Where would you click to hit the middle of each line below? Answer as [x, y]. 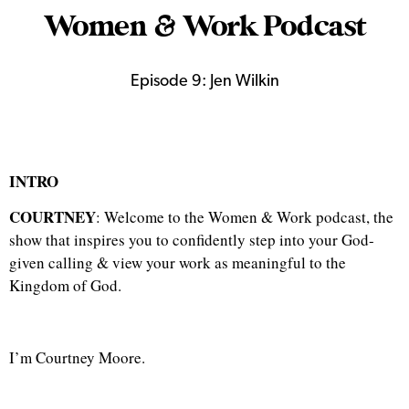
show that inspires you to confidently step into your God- [192, 240]
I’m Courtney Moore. [77, 357]
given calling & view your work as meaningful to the [178, 263]
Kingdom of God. [68, 286]
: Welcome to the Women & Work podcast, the [245, 217]
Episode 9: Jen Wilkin [204, 82]
